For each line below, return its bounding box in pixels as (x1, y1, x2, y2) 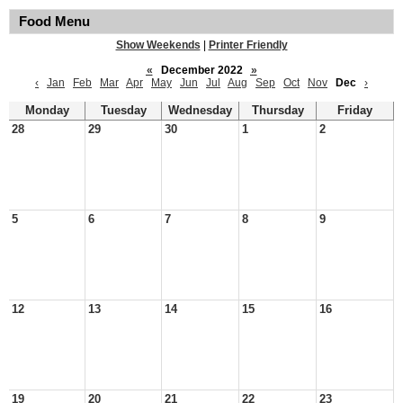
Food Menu (19, 14, 90, 29)
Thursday (251, 104, 304, 117)
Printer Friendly (208, 39, 288, 51)
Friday (337, 104, 372, 117)
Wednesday (168, 104, 232, 117)
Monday (24, 104, 69, 117)
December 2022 (155, 64, 248, 76)
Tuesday (100, 104, 147, 117)
